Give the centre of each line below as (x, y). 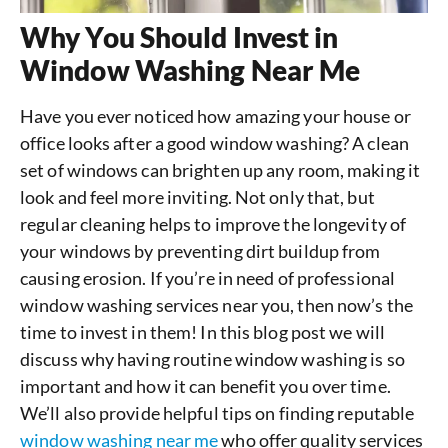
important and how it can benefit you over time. (205, 385)
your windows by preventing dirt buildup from (200, 250)
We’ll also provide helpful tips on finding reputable (217, 412)
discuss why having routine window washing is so (212, 358)
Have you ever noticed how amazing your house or (215, 115)
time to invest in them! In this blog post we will (202, 331)
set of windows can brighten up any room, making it (220, 169)
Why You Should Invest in (179, 36)
